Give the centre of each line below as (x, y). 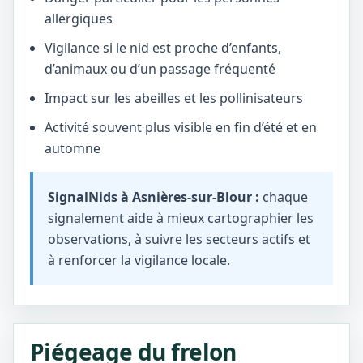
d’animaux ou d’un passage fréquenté (160, 69)
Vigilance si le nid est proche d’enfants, (163, 48)
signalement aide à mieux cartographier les (181, 218)
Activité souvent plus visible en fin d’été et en (181, 127)
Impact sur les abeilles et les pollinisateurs (174, 98)
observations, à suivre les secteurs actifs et (179, 239)
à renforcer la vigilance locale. (139, 260)
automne (73, 148)
